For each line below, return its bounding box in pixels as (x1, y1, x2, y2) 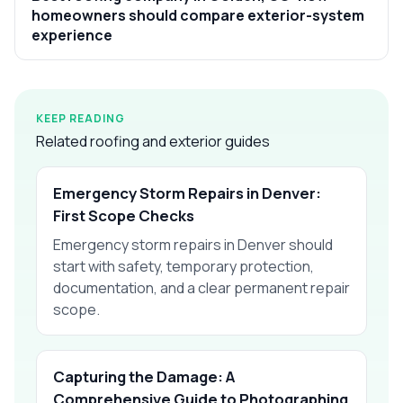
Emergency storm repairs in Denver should (53, 234, 333, 255)
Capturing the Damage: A (53, 365, 235, 387)
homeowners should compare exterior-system (31, 4, 364, 25)
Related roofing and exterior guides (36, 130, 270, 151)
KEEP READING (36, 110, 125, 126)
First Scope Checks (53, 204, 194, 226)
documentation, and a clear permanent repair (53, 277, 350, 298)
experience (31, 24, 112, 45)
